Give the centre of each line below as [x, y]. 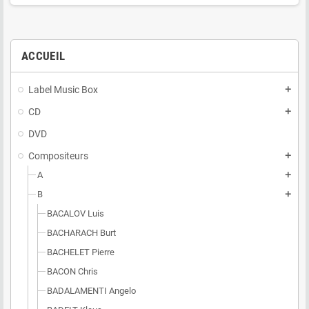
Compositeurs [58, 156]
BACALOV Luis [76, 213]
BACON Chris [72, 271]
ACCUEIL [43, 56]
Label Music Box [63, 90]
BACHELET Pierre [81, 252]
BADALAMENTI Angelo [91, 291]
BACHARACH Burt [81, 233]
